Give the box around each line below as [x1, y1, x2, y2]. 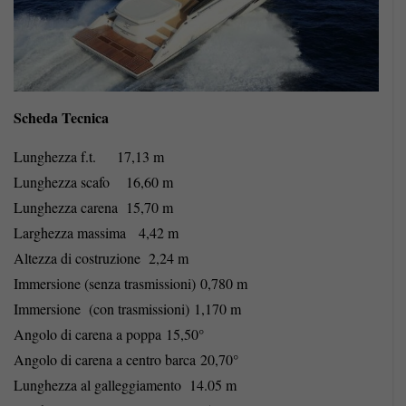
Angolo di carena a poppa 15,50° [14, 324, 204, 344]
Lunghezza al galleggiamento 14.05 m [14, 375, 237, 395]
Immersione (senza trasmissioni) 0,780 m [14, 274, 247, 294]
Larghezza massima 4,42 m [14, 223, 179, 243]
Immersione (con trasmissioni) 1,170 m [14, 299, 241, 319]
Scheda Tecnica [14, 107, 109, 129]
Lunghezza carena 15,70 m [14, 198, 173, 217]
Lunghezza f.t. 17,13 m [14, 147, 164, 167]
